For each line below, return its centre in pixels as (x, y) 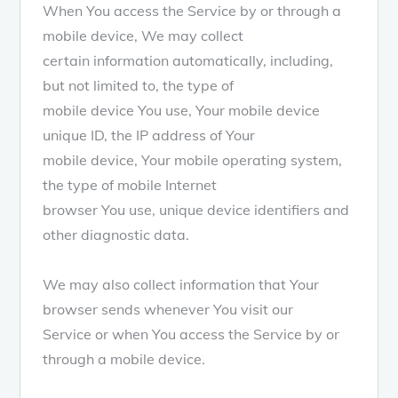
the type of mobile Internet (130, 184)
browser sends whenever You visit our (168, 309)
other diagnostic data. (116, 234)
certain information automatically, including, (188, 60)
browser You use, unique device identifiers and (196, 209)
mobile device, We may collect (143, 35)
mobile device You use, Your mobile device (182, 110)
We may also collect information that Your (181, 284)
